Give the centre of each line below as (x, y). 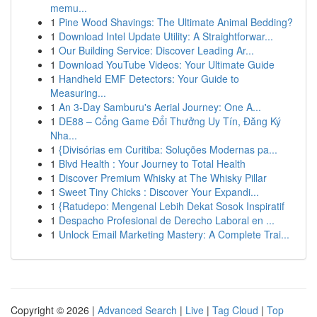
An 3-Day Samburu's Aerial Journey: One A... (160, 107)
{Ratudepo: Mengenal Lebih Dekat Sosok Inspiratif (172, 206)
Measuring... (78, 93)
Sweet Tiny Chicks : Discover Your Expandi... (159, 192)
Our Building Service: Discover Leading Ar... (156, 50)
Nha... (64, 135)
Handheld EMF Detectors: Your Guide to (149, 79)
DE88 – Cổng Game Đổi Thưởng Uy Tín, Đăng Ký (170, 121)
